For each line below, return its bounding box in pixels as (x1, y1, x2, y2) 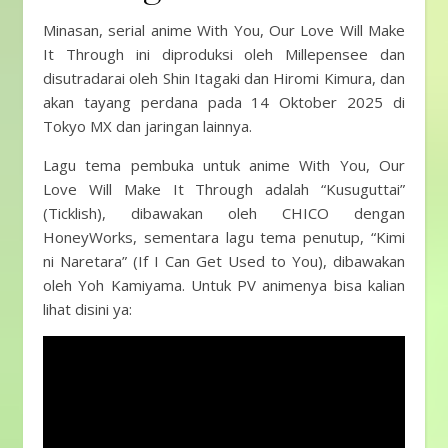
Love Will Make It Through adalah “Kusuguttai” (43, 179, 405, 199)
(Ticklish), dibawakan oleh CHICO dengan (43, 203, 405, 223)
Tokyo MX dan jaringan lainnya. (43, 116, 256, 136)
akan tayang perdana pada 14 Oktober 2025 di (43, 92, 405, 112)
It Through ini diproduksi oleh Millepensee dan (43, 44, 405, 64)
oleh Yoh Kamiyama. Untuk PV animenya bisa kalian (43, 275, 405, 295)
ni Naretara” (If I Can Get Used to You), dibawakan (43, 251, 405, 271)
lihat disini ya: (43, 299, 132, 319)
